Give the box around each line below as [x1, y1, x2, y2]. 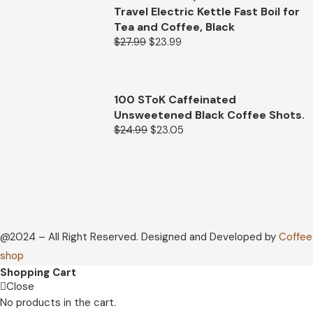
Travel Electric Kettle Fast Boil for [114, 3, 300, 19]
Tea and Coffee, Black [114, 19, 235, 34]
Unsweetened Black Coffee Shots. [114, 107, 305, 122]
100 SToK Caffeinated [114, 92, 237, 107]
